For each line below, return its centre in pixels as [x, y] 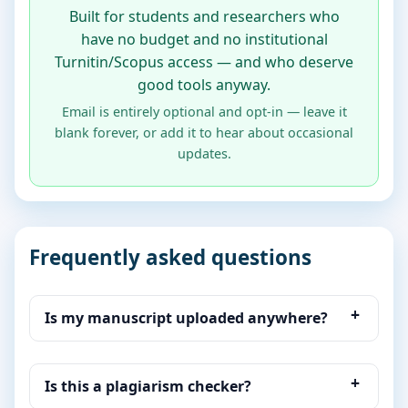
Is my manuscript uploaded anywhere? [186, 318]
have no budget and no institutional [204, 39]
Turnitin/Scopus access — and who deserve [204, 61]
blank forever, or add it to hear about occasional [204, 133]
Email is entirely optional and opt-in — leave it [204, 112]
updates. [204, 154]
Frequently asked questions [170, 258]
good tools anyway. [204, 84]
